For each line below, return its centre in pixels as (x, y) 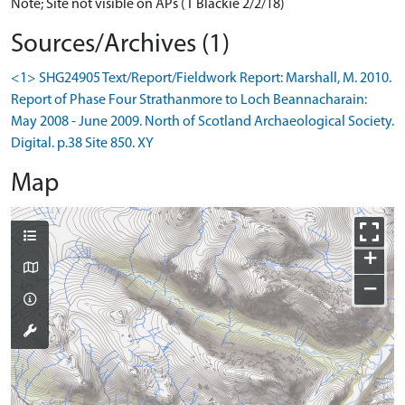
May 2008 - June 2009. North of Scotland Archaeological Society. (202, 122)
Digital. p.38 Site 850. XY (82, 143)
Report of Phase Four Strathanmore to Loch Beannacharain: (189, 100)
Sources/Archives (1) (120, 44)
